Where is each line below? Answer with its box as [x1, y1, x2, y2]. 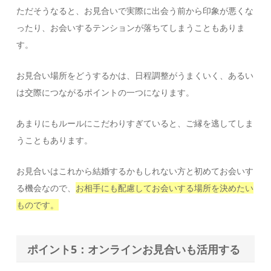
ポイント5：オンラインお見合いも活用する [27, 242, 241, 257]
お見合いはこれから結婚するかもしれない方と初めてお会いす [16, 165, 254, 177]
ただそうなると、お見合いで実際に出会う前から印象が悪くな [16, 5, 254, 17]
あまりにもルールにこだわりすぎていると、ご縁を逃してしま [16, 117, 254, 129]
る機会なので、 [16, 182, 76, 194]
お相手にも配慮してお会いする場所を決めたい [76, 182, 254, 194]
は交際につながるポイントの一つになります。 [16, 87, 195, 99]
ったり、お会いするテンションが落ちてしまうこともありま [16, 22, 246, 34]
